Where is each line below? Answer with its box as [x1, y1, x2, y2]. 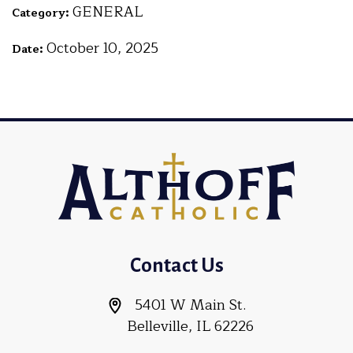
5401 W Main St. [135, 292, 246, 317]
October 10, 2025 [46, 36, 158, 60]
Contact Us [129, 254, 224, 276]
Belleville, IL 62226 [127, 314, 254, 338]
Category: [12, 4, 72, 22]
